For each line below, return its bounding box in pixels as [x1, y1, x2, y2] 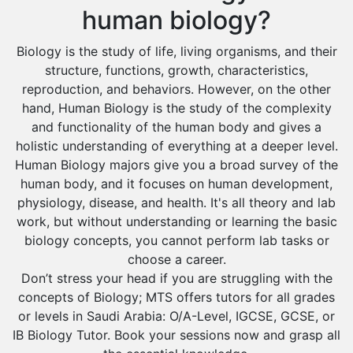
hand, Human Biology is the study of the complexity [21, 100, 332, 116]
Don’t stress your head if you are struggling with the [20, 270, 333, 286]
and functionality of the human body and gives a [32, 119, 321, 135]
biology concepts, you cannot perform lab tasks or [24, 232, 329, 248]
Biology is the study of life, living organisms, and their [16, 43, 337, 59]
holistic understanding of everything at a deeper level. [15, 138, 338, 154]
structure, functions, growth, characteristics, [45, 62, 308, 78]
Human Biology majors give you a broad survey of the [15, 157, 338, 173]
